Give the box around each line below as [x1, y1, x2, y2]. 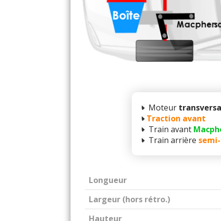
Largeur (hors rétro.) [89, 194, 170, 205]
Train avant [147, 124, 193, 135]
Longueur [89, 175, 127, 185]
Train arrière [147, 135, 198, 146]
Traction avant [147, 113, 206, 124]
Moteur [147, 102, 179, 113]
